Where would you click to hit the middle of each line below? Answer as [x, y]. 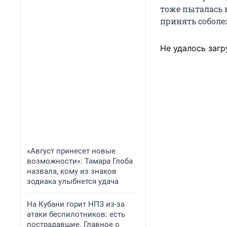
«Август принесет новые [71, 151]
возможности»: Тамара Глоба [80, 161]
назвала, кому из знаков [72, 171]
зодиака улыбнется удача [73, 181]
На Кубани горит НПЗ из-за [76, 204]
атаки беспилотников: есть [76, 214]
